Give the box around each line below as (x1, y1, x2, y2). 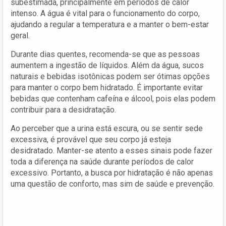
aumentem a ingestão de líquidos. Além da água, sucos (11, 60, 204, 70)
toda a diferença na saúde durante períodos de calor (11, 156, 194, 166)
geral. (11, 30, 30, 40)
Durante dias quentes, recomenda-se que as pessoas (11, 49, 200, 59)
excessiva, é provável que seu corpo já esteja (11, 134, 171, 144)
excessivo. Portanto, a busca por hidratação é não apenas (11, 167, 213, 178)
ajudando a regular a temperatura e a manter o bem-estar (11, 19, 209, 29)
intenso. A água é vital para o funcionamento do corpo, (11, 8, 200, 18)
